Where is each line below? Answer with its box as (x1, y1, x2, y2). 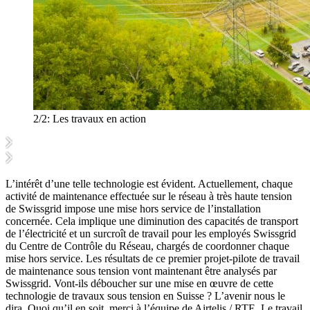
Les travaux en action (50, 113, 146, 125)
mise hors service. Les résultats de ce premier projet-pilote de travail (6, 253, 300, 265)
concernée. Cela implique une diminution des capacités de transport (6, 215, 298, 228)
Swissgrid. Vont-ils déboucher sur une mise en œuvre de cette (6, 277, 273, 290)
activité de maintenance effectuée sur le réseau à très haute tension (6, 190, 292, 203)
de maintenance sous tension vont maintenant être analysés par (6, 265, 277, 277)
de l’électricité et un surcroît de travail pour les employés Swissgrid (6, 228, 296, 240)
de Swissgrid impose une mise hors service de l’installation (6, 203, 261, 215)
